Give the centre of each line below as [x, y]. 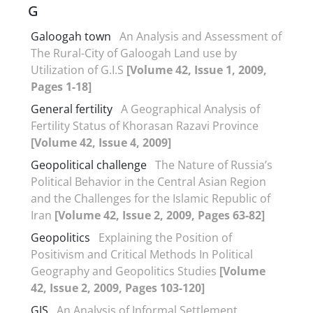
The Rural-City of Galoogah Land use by [134, 53]
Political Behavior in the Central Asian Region [148, 181]
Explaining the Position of [165, 237]
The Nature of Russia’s [214, 165]
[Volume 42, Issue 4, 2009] [101, 142]
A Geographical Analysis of [190, 109]
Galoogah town [71, 36]
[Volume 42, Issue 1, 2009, [197, 70]
